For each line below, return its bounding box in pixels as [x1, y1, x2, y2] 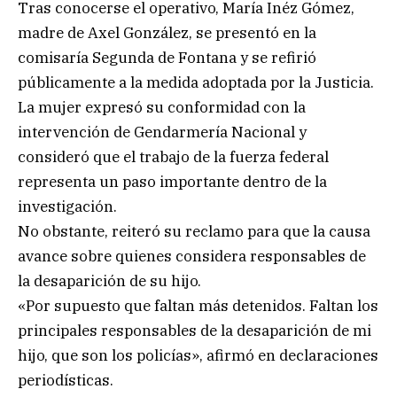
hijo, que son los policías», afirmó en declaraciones [18, 345, 378, 365]
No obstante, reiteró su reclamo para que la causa [18, 221, 370, 241]
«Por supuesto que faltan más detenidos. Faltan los [18, 295, 378, 315]
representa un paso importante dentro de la [18, 171, 327, 191]
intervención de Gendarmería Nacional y [18, 121, 307, 142]
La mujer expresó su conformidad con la [18, 97, 306, 117]
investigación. [18, 196, 117, 216]
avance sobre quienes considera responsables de [18, 245, 366, 266]
